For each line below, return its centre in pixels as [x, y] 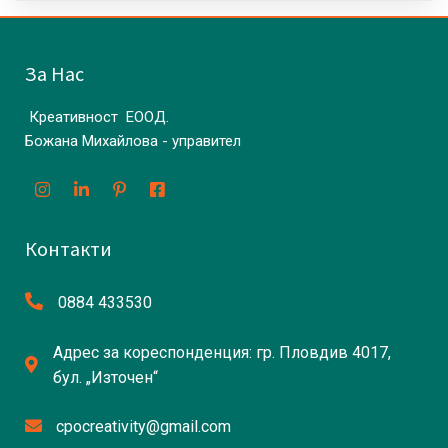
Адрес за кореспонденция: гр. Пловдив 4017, [222, 353]
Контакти [68, 249]
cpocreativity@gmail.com [143, 427]
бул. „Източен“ [105, 378]
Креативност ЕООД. [97, 117]
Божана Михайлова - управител [133, 141]
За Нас [54, 74]
